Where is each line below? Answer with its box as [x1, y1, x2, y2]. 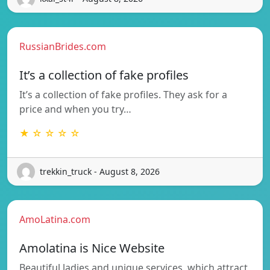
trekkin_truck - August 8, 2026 [40, 166, 160, 178]
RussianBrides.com [19, 39, 106, 53]
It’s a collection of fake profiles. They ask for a [19, 87, 227, 101]
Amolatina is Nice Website [19, 239, 165, 256]
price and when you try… [19, 102, 131, 116]
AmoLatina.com [19, 212, 90, 226]
